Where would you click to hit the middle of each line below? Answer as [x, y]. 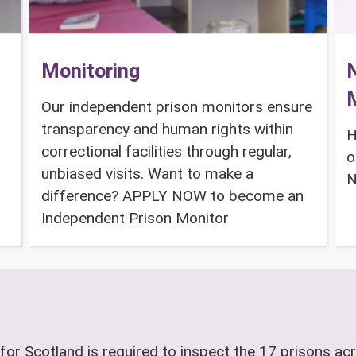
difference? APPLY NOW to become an [173, 196]
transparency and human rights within [168, 130]
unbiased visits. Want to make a [148, 174]
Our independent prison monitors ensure [177, 107]
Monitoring [91, 72]
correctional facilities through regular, [167, 152]
